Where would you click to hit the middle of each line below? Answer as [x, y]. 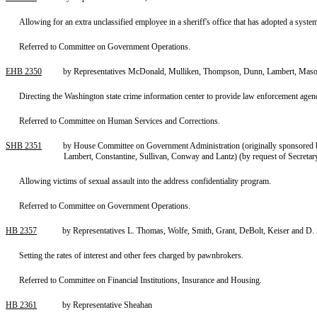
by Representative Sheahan [107, 305]
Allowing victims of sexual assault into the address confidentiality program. [145, 181]
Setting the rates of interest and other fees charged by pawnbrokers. [132, 255]
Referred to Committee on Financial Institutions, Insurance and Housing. [141, 280]
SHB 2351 [24, 146]
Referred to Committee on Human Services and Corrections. [120, 121]
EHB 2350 [24, 71]
